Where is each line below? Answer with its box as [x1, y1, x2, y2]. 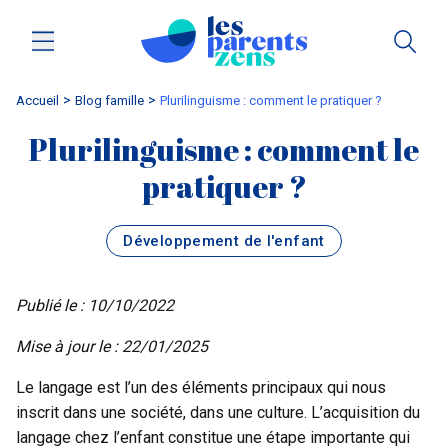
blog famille [83, 92, 144, 108]
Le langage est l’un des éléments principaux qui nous [16, 377, 386, 397]
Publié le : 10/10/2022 [16, 295, 174, 315]
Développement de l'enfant [123, 231, 325, 250]
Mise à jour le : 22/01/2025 [16, 336, 208, 356]
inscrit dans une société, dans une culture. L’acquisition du [16, 402, 420, 422]
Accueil [16, 92, 59, 108]
